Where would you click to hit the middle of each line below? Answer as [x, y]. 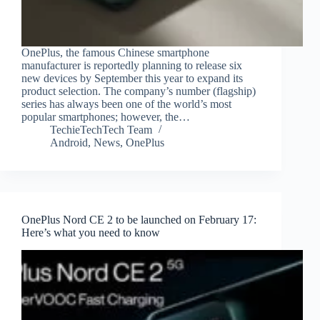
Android [69, 143]
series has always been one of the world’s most [126, 104]
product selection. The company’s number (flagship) [139, 91]
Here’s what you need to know [91, 233]
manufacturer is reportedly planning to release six [132, 66]
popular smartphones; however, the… [106, 117]
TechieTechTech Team [101, 130]
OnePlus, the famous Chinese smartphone [115, 53]
